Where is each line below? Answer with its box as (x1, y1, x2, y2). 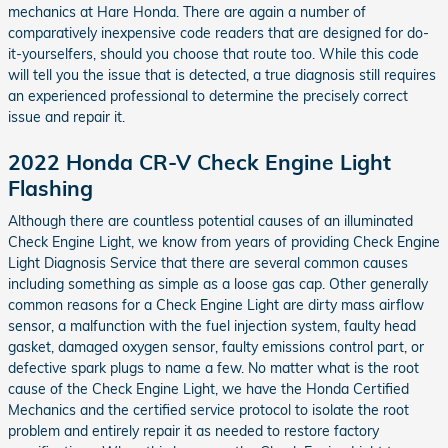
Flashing (8, 174, 93, 201)
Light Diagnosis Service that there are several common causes (8, 254, 408, 272)
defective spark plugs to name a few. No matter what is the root (8, 359, 419, 377)
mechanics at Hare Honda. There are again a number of (8, 2, 366, 21)
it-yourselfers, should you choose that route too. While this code (8, 44, 419, 63)
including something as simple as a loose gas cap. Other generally (8, 275, 428, 293)
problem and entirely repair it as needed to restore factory (8, 422, 379, 440)
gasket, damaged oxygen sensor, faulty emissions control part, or (8, 338, 424, 356)
